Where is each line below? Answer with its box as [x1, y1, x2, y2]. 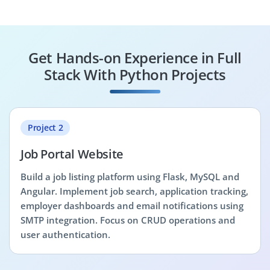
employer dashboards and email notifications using [20, 199, 243, 212]
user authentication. [20, 228, 110, 240]
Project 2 [28, 121, 63, 133]
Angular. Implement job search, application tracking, [20, 185, 248, 197]
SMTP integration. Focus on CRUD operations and [20, 214, 235, 226]
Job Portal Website [20, 146, 124, 162]
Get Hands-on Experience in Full [28, 47, 242, 67]
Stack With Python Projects [44, 64, 226, 84]
